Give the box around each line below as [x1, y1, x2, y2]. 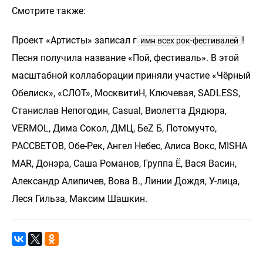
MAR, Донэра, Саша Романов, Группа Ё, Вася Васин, [12, 158, 237, 169]
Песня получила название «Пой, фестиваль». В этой [12, 52, 239, 63]
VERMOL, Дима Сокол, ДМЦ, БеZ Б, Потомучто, [12, 123, 217, 134]
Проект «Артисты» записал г [12, 35, 137, 46]
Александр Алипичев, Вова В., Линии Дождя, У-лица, [12, 176, 240, 187]
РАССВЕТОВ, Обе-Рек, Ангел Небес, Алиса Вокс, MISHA [12, 140, 247, 151]
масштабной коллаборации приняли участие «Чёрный [12, 70, 251, 81]
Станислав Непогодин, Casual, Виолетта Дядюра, [12, 105, 227, 116]
